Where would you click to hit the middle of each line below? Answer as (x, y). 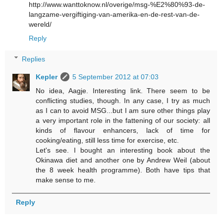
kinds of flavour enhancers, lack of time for (123, 130)
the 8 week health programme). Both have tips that (123, 170)
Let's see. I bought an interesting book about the (123, 150)
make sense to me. (66, 180)
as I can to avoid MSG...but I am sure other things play (123, 110)
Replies (34, 59)
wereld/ (40, 25)
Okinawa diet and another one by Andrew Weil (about (123, 160)
